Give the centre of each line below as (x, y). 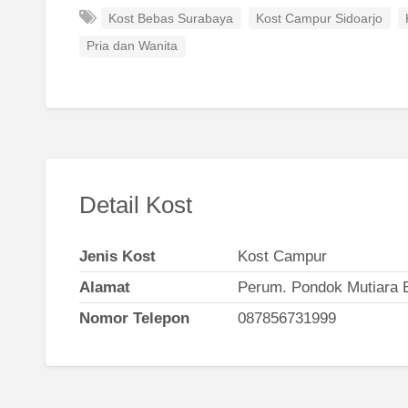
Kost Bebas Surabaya (171, 19)
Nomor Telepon (134, 319)
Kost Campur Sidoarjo (320, 19)
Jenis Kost (117, 257)
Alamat (104, 288)
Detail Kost (135, 204)
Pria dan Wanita (133, 46)
